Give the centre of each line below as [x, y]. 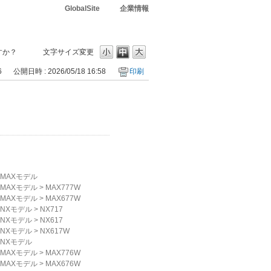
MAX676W [63, 264]
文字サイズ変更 [68, 52]
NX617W [55, 231]
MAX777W [63, 188]
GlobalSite [82, 8]
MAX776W [63, 253]
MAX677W [63, 198]
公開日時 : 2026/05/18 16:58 [60, 71]
